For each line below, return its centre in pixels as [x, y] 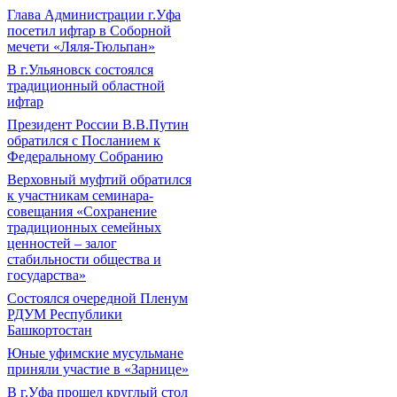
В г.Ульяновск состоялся [80, 70]
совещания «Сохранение [82, 211]
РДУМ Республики [65, 314]
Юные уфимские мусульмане [95, 353]
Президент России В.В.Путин [98, 125]
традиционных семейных [84, 227]
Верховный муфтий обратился [99, 179]
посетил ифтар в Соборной [89, 31]
